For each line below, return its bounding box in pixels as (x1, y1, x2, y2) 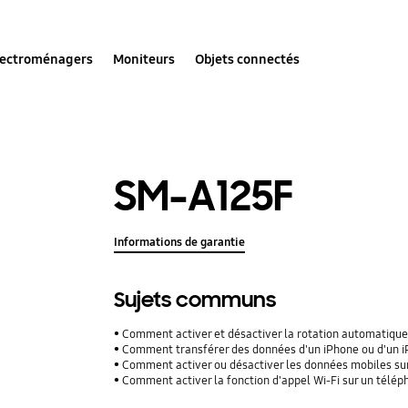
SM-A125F (114, 168, 294, 223)
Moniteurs (113, 50, 176, 67)
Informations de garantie (114, 235, 246, 250)
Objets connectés (195, 50, 301, 67)
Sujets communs (114, 287, 277, 314)
